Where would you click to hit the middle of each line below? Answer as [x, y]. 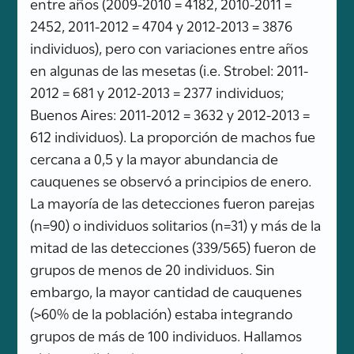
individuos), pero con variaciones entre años [169, 47]
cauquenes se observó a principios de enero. [171, 180]
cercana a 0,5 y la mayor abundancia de [154, 158]
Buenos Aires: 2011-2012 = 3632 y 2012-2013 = [170, 113]
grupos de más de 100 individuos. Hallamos [166, 335]
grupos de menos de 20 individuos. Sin [153, 268]
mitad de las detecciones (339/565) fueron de [173, 246]
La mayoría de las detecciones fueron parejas [173, 202]
